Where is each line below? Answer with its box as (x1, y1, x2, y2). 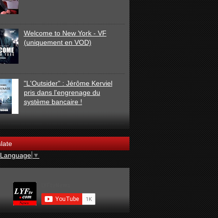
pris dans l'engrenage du (23, 88, 100, 96)
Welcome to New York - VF (23, 29, 107, 37)
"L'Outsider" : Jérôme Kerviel (23, 79, 112, 87)
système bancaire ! (23, 97, 82, 106)
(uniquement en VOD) (23, 38, 91, 47)
